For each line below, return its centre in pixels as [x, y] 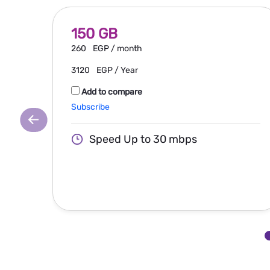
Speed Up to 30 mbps [143, 139]
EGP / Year [117, 70]
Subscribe [90, 107]
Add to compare [112, 92]
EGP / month [118, 48]
